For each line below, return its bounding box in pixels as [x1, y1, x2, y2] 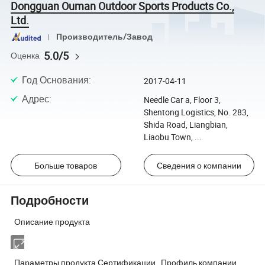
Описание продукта [11, 215, 94, 227]
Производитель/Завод [56, 31, 153, 43]
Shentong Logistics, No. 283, [143, 106, 248, 118]
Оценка [11, 50, 40, 61]
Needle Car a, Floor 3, [143, 93, 221, 105]
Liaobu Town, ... [143, 131, 202, 143]
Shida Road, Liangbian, [143, 118, 228, 130]
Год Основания [21, 73, 89, 86]
